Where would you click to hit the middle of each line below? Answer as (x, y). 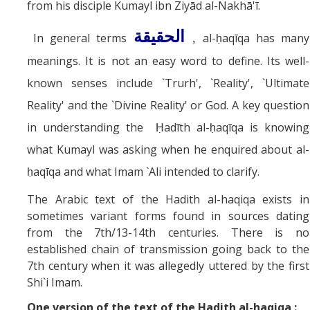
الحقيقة (159, 36)
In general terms (77, 38)
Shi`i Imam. (55, 282)
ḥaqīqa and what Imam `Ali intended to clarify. (143, 171)
